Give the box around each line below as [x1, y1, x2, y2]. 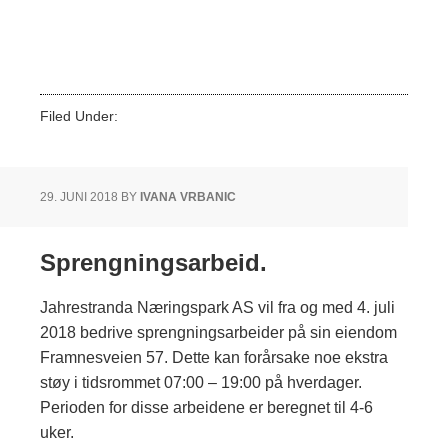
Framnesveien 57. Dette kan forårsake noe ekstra [40, 349, 388, 367]
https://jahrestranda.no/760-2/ [40, 47, 246, 65]
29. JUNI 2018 [40, 190, 118, 205]
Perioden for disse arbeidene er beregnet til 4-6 [40, 399, 373, 417]
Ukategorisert [122, 108, 207, 125]
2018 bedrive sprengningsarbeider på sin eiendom [40, 324, 397, 342]
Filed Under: [40, 108, 122, 125]
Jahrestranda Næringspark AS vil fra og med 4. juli [40, 299, 395, 317]
